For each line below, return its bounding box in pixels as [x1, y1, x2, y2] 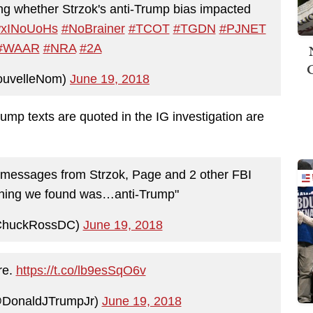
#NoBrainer [61, 21, 125, 36]
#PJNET [219, 21, 266, 36]
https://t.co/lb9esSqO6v [15, 263, 146, 277]
